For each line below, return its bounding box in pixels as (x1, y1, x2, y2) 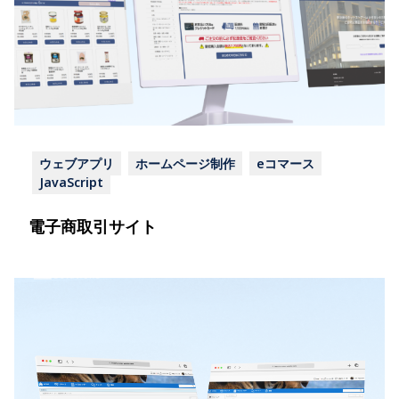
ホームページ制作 (135, 155, 235, 172)
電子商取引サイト (28, 216, 157, 237)
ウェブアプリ (39, 155, 114, 172)
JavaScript (39, 174, 103, 191)
